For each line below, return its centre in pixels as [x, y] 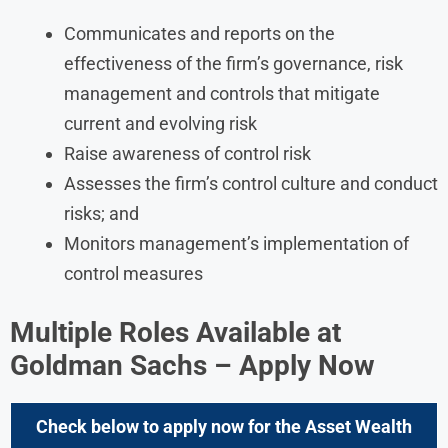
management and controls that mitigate [222, 93]
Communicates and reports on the [199, 33]
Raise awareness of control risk [187, 153]
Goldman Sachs [108, 365]
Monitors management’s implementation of [236, 243]
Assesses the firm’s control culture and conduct [251, 183]
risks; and [101, 213]
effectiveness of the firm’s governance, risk [233, 63]
